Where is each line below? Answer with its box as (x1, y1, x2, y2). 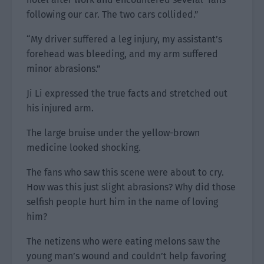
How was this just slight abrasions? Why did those (27, 181, 236, 193)
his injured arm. (27, 103, 94, 114)
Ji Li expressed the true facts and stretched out (27, 88, 227, 99)
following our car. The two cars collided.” (27, 9, 199, 20)
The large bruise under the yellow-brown (27, 127, 200, 138)
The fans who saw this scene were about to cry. (27, 167, 224, 178)
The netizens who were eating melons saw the (27, 236, 220, 247)
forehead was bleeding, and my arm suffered (27, 48, 218, 60)
